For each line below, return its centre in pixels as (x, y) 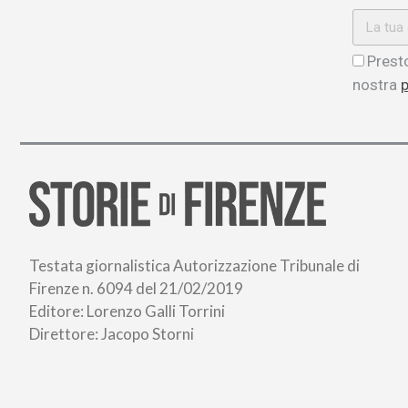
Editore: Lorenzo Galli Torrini (127, 311)
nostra (377, 85)
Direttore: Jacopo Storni (112, 334)
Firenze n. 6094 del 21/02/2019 (136, 288)
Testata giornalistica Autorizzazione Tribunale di (194, 265)
